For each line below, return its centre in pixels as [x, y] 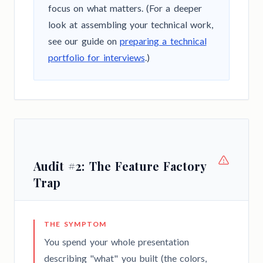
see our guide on [84, 41]
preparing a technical [163, 41]
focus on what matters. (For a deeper [125, 8]
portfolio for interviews [97, 58]
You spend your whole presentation [117, 242]
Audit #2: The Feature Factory [120, 166]
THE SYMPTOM [75, 224]
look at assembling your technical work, [131, 25]
